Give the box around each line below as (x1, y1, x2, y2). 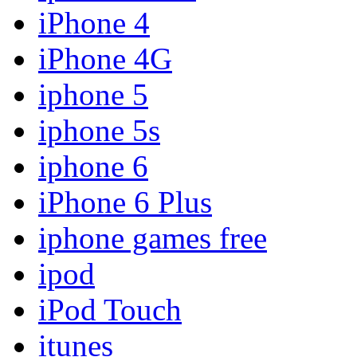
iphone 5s (38, 112, 160, 147)
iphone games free (38, 220, 267, 255)
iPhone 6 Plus (38, 184, 212, 219)
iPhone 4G (38, 41, 172, 76)
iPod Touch (38, 292, 182, 327)
